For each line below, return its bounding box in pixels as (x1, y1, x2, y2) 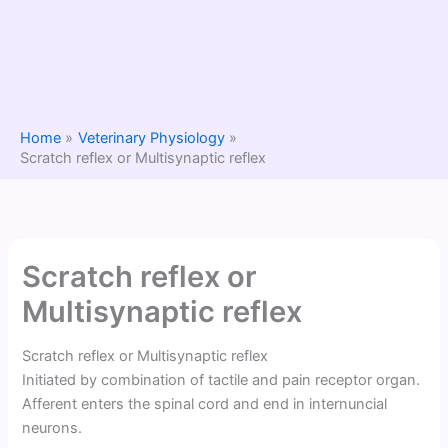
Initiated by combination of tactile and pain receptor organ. (22, 370, 421, 389)
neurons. (22, 418, 83, 437)
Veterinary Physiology (77, 129, 225, 148)
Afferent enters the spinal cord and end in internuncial (22, 394, 388, 413)
